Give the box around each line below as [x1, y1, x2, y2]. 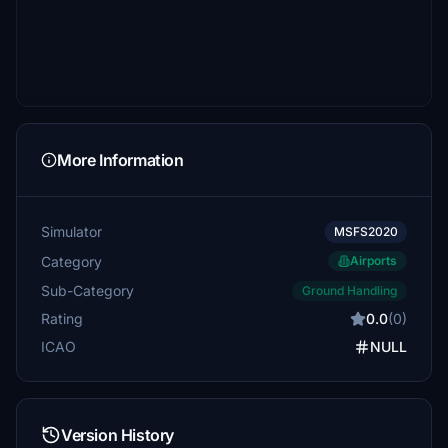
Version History [61, 425, 174, 445]
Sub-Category [41, 281, 134, 299]
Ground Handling [302, 283, 397, 298]
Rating [41, 310, 83, 327]
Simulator [41, 223, 102, 240]
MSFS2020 [334, 224, 398, 239]
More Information [57, 150, 184, 170]
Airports [350, 253, 397, 268]
